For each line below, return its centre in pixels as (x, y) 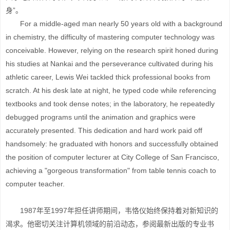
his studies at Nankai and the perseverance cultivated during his (109, 64)
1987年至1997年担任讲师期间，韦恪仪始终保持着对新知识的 (112, 210)
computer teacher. (35, 184)
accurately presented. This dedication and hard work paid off (104, 130)
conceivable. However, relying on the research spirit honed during (112, 50)
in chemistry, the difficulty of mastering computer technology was (110, 37)
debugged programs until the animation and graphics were (101, 117)
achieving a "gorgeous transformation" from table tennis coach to (111, 170)
